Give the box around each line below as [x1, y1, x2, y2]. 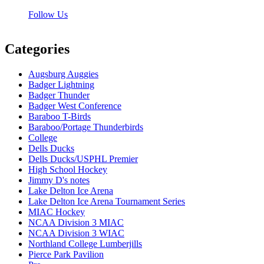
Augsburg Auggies [28, 69, 98, 80]
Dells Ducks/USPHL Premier [28, 154, 138, 164]
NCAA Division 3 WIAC [28, 228, 124, 239]
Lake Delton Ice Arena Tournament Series [28, 196, 185, 207]
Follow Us [28, 9, 68, 20]
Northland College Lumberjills [28, 239, 142, 249]
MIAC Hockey [28, 207, 85, 217]
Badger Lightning [28, 80, 94, 90]
